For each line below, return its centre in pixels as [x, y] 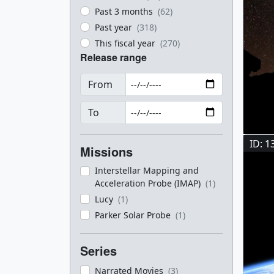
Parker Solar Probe [134, 215]
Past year [115, 27]
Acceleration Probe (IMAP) [149, 183]
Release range [113, 57]
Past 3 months [125, 11]
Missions [106, 151]
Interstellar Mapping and [147, 170]
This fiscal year [126, 43]
